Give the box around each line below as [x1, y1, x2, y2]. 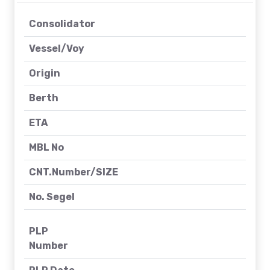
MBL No [29, 142, 64, 154]
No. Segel [29, 191, 75, 203]
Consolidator [29, 18, 95, 30]
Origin [29, 67, 60, 80]
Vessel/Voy [29, 43, 84, 55]
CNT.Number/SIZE [29, 166, 118, 178]
